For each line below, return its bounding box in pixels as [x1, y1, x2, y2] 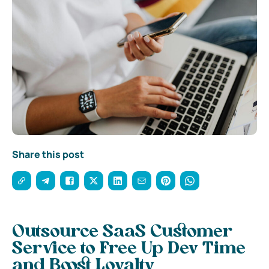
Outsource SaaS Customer [12, 223, 232, 241]
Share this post [12, 147, 84, 161]
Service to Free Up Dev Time [12, 240, 246, 258]
